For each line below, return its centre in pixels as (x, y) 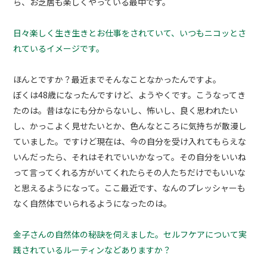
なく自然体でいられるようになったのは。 (93, 204)
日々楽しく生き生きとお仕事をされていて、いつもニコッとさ (130, 33)
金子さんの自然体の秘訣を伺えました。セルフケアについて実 (130, 235)
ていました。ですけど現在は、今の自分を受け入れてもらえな (130, 142)
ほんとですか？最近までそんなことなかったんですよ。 (117, 80)
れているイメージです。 (59, 49)
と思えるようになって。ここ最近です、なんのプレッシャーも (130, 188)
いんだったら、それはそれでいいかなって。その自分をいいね (130, 157)
